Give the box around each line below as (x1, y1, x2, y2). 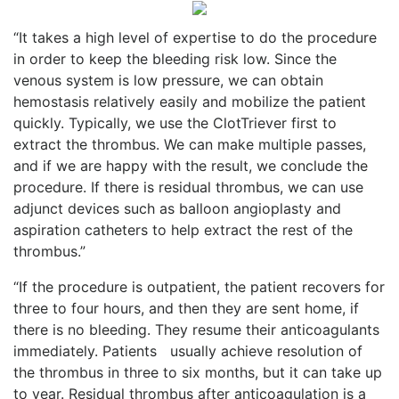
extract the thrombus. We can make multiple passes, (13, 134, 366, 153)
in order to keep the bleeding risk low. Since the (13, 49, 337, 68)
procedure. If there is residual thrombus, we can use (13, 177, 363, 196)
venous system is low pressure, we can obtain (13, 70, 323, 89)
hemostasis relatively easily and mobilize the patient (13, 92, 366, 110)
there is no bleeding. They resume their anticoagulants (13, 320, 379, 338)
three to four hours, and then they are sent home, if (13, 298, 359, 317)
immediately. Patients (13, 341, 161, 360)
